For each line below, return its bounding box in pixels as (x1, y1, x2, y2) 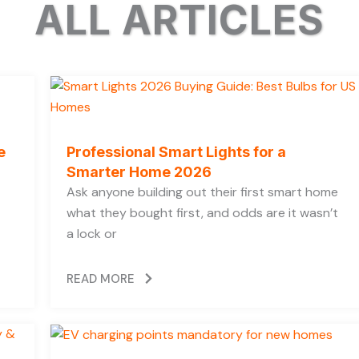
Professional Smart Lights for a (67, 143, 286, 160)
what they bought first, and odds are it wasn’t (67, 204, 338, 221)
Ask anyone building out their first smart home (67, 183, 338, 200)
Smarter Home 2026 (67, 163, 212, 180)
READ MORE (67, 270, 135, 287)
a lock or (67, 224, 117, 242)
